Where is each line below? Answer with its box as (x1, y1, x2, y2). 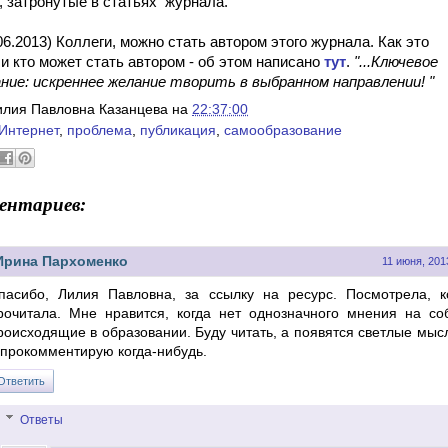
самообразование (224, 122, 342, 138)
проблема (67, 122, 132, 138)
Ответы (20, 412, 64, 427)
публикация (140, 122, 216, 138)
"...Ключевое (354, 54, 438, 70)
